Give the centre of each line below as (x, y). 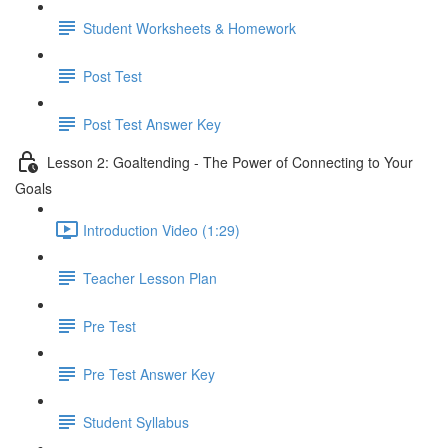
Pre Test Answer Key (149, 373)
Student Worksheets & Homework (189, 27)
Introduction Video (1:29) (161, 229)
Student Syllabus (136, 421)
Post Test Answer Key (152, 123)
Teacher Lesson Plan (150, 277)
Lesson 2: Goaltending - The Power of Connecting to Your (230, 161)
